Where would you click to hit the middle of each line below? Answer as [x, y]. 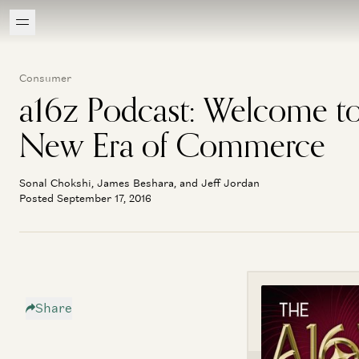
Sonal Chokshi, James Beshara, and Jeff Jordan [139, 183]
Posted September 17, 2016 [85, 198]
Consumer [45, 78]
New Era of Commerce [172, 145]
